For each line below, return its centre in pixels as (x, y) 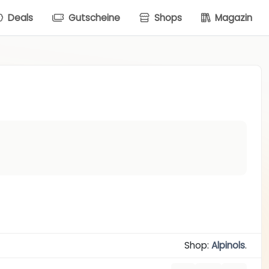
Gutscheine (93, 17)
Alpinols (228, 246)
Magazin (232, 17)
